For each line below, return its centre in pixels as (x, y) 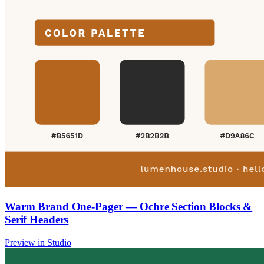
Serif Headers (37, 220)
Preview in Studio (38, 242)
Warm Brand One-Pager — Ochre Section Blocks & (129, 207)
